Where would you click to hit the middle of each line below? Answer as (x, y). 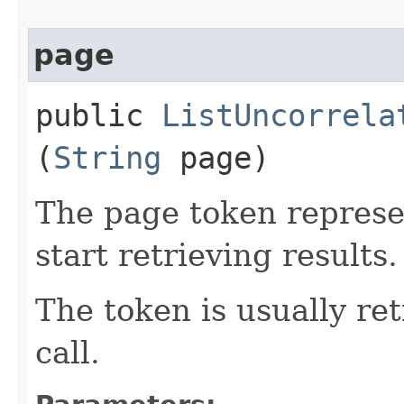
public (98, 115)
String (107, 157)
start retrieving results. (216, 255)
